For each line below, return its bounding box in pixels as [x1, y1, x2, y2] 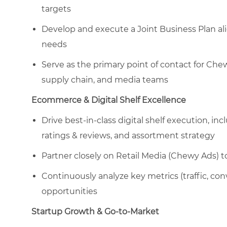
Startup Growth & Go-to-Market [31, 206, 159, 216]
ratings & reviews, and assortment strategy [42, 130, 215, 140]
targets [42, 4, 71, 14]
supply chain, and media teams [42, 74, 168, 85]
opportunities [42, 186, 97, 196]
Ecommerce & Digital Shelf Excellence [31, 95, 186, 105]
